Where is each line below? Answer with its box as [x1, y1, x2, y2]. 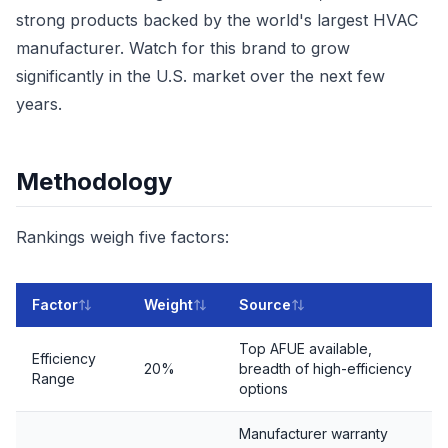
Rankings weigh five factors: [16, 227, 229, 247]
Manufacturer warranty [239, 425, 388, 442]
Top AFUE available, [239, 340, 372, 357]
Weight [144, 296, 193, 313]
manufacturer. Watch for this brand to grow [16, 38, 350, 58]
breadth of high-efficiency [239, 360, 412, 377]
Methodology [16, 167, 172, 196]
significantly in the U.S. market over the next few [16, 66, 385, 86]
